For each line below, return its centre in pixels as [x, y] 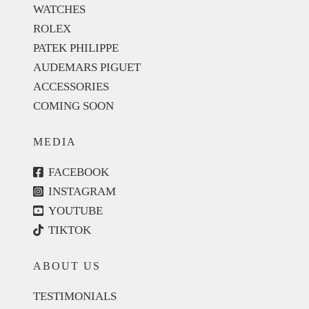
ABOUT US [67, 266]
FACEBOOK [78, 172]
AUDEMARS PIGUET [87, 67]
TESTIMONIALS [75, 296]
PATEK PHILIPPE [76, 48]
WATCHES [59, 9]
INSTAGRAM [82, 191]
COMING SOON [73, 106]
